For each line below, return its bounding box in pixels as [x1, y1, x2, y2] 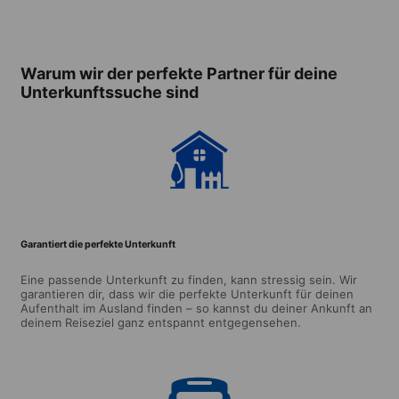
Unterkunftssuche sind [20, 82, 199, 102]
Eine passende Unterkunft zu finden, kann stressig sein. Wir [20, 272, 357, 287]
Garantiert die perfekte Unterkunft [20, 238, 175, 250]
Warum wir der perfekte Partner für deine [20, 63, 338, 83]
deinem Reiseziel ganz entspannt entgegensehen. [20, 314, 301, 330]
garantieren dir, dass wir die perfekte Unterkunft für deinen [20, 286, 354, 301]
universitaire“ [196, 10, 290, 28]
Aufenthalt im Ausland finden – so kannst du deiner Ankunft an [20, 300, 372, 315]
